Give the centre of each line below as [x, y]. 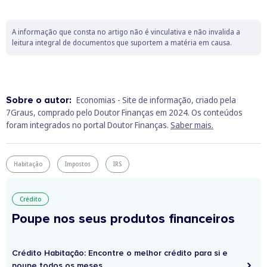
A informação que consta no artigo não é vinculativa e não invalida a [126, 32]
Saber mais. [192, 125]
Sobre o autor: [40, 100]
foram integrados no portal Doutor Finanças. [88, 125]
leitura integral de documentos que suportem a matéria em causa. [122, 43]
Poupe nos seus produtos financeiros [123, 219]
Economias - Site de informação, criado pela [156, 100]
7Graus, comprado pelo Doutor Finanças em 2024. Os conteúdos [124, 112]
